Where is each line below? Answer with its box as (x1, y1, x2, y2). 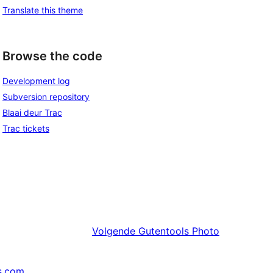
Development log (2, 76, 70, 87)
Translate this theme (2, 4, 83, 15)
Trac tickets (2, 123, 49, 134)
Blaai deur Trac (2, 107, 62, 118)
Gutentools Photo (138, 225, 219, 238)
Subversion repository (2, 91, 90, 102)
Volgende (92, 225, 135, 238)
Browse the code (2, 48, 102, 63)
